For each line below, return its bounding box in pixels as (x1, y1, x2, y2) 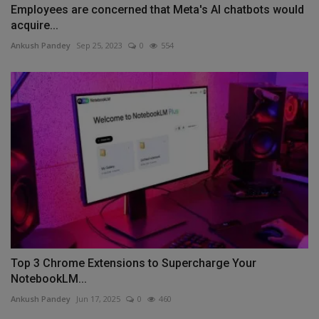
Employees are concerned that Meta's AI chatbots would (11, 2, 304, 16)
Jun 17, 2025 (76, 293, 120, 305)
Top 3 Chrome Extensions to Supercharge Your (11, 256, 256, 271)
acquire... (11, 18, 58, 32)
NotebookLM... (11, 272, 87, 286)
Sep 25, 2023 (76, 39, 122, 51)
